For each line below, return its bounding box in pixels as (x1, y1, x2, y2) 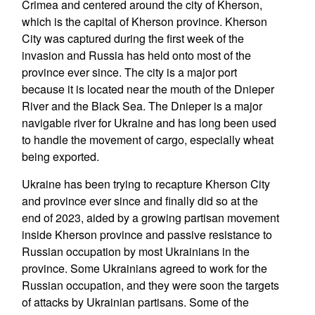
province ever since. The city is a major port (21, 64, 237, 80)
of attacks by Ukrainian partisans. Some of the (21, 294, 249, 310)
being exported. (21, 148, 99, 165)
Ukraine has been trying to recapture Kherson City (21, 176, 270, 192)
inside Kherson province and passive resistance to (21, 226, 272, 243)
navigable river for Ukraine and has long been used (21, 115, 276, 131)
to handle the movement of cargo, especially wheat (21, 131, 274, 148)
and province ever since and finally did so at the (21, 193, 258, 209)
